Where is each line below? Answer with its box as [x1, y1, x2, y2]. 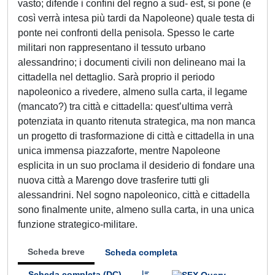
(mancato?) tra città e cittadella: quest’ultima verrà [18, 101, 233, 112]
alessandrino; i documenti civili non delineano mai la [18, 57, 246, 68]
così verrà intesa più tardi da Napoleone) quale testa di [18, 13, 255, 23]
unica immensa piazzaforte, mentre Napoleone [18, 145, 220, 156]
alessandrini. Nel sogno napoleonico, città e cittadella [18, 190, 250, 200]
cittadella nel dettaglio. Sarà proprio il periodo [18, 72, 215, 82]
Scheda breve [28, 247, 85, 257]
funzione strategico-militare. [18, 219, 137, 230]
